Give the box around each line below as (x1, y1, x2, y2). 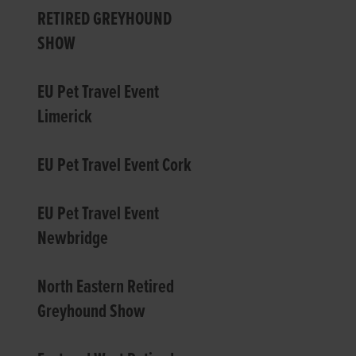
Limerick (37, 105, 93, 130)
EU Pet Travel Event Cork (37, 153, 192, 178)
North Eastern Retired (37, 275, 175, 300)
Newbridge (37, 226, 109, 251)
